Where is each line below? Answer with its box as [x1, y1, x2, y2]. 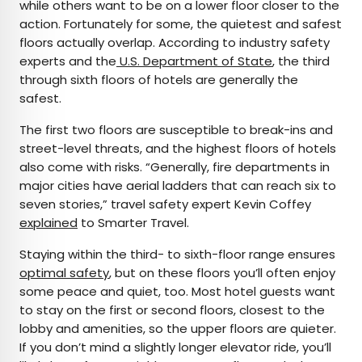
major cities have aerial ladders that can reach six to [19, 176, 336, 194]
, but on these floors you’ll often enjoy [109, 263, 335, 281]
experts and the [19, 52, 116, 69]
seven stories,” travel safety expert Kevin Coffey [19, 195, 311, 213]
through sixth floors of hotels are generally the [19, 70, 298, 88]
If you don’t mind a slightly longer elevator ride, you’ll [19, 338, 331, 356]
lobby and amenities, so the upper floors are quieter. [19, 319, 336, 337]
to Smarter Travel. [78, 213, 192, 231]
